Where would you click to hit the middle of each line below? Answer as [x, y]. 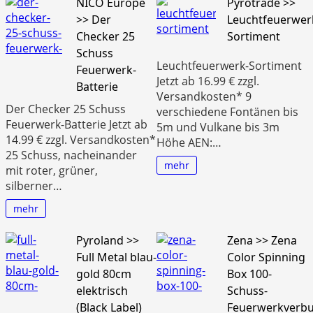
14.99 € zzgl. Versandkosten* [81, 139]
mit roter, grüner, [52, 170]
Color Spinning [266, 257]
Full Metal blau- [116, 257]
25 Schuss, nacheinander [71, 155]
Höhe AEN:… [189, 143]
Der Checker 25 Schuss [66, 109]
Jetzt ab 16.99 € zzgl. [208, 81]
